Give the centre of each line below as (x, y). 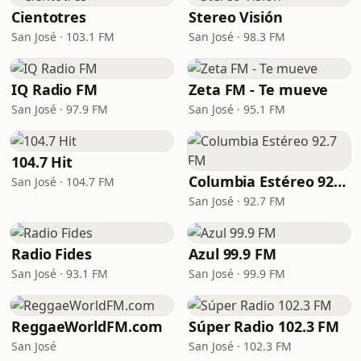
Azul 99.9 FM (232, 254)
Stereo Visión (236, 17)
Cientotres (49, 17)
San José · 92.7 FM (237, 201)
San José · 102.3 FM (240, 346)
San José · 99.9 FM (237, 274)
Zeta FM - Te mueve (259, 89)
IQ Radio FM (55, 89)
